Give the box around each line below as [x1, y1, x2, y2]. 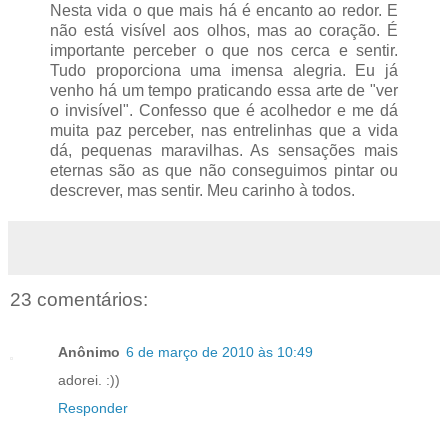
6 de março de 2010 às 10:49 [126, 343, 313, 360]
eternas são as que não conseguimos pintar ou [50, 162, 398, 180]
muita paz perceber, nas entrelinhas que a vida [50, 122, 398, 140]
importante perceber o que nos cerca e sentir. [50, 42, 398, 60]
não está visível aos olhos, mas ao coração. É [50, 22, 398, 40]
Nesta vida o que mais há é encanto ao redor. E [50, 2, 398, 20]
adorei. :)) [58, 371, 120, 388]
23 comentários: [10, 289, 148, 311]
